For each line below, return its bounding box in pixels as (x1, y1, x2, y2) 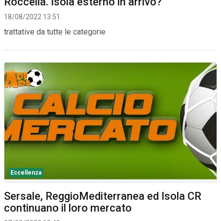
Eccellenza (10, 169, 41, 176)
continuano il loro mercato (4, 201, 132, 214)
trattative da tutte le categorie (4, 27, 106, 37)
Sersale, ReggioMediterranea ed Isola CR (4, 189, 201, 202)
